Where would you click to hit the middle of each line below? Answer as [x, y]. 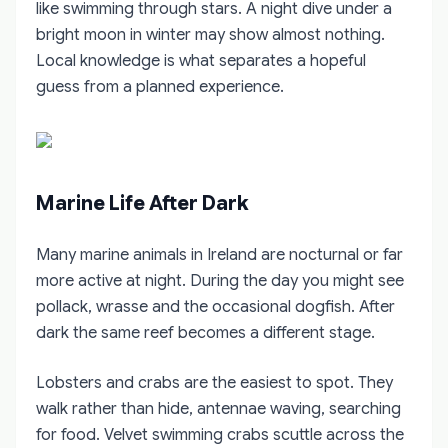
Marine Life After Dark [142, 203]
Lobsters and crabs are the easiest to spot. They [214, 382]
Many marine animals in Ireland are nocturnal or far [219, 254]
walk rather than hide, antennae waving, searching [218, 408]
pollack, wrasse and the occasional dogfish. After [215, 306]
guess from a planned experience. [160, 86]
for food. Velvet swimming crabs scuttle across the [220, 434]
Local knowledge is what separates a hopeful [201, 60]
